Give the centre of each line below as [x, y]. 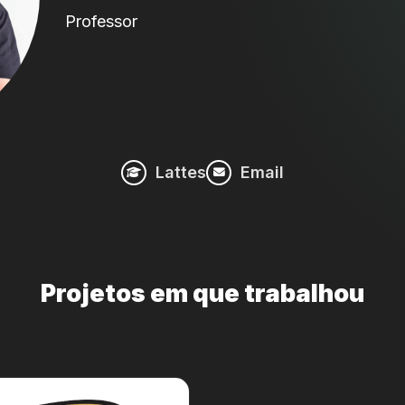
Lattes [181, 173]
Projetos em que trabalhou [202, 294]
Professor [101, 21]
